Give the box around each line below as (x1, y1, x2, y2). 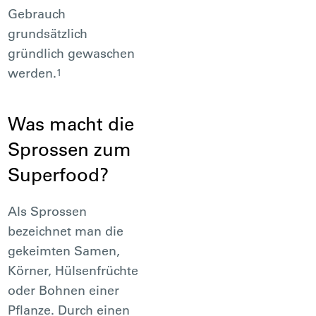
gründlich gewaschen (8, 44, 135, 61)
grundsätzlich (8, 25, 88, 42)
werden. (8, 64, 57, 81)
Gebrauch (8, 5, 66, 22)
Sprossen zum (8, 137, 132, 161)
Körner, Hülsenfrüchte (8, 262, 139, 279)
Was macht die (8, 111, 135, 135)
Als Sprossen (8, 202, 87, 219)
